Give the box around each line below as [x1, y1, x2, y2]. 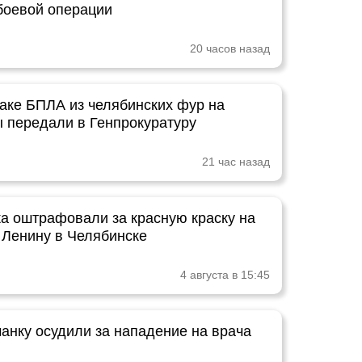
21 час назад [202, 155, 270, 168]
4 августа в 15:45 [180, 268, 270, 281]
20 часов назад [190, 42, 270, 55]
